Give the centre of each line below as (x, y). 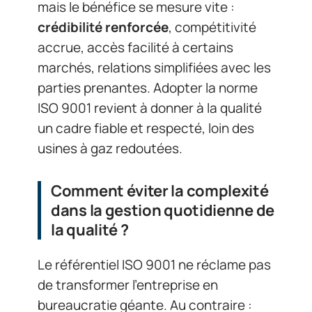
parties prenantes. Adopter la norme (148, 87)
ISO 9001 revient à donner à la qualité (150, 108)
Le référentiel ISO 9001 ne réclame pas (154, 265)
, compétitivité (212, 27)
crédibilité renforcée (103, 27)
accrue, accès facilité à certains (135, 47)
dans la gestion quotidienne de (163, 210)
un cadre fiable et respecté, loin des (146, 128)
